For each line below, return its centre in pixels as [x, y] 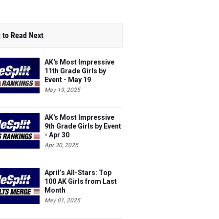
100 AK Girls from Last [81, 181]
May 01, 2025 [62, 200]
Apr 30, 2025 [61, 145]
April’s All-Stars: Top [78, 173]
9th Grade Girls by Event [83, 126]
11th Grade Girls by [75, 71]
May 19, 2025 [62, 90]
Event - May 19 [68, 80]
